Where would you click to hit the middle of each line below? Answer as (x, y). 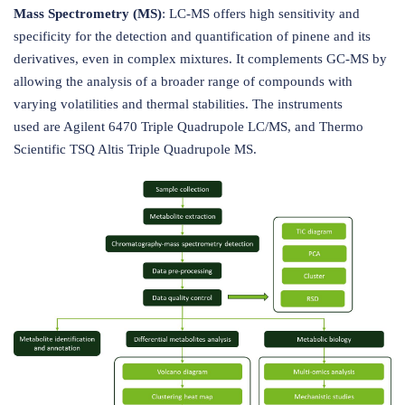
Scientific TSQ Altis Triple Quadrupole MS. (135, 149)
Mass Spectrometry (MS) (88, 14)
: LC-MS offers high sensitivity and (261, 14)
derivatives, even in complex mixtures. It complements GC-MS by (200, 59)
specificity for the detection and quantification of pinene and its (192, 36)
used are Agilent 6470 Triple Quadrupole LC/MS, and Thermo (188, 127)
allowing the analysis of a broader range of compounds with (183, 81)
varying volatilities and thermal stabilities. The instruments (178, 104)
